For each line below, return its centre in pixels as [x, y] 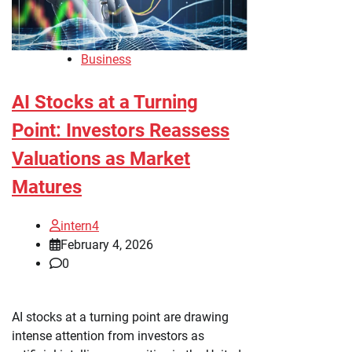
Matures [47, 187]
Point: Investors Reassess [121, 130]
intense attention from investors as [108, 335]
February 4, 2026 [107, 244]
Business [106, 59]
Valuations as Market [101, 158]
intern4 [80, 225]
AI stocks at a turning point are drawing [120, 317]
